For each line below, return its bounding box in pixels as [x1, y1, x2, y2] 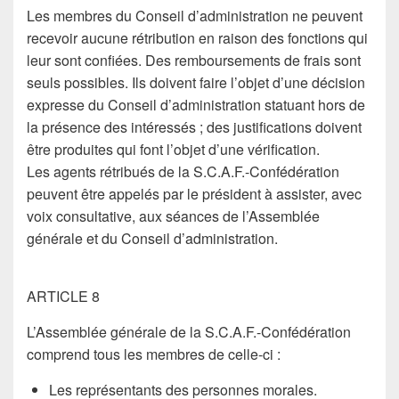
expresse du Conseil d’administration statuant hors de [27, 94, 365, 115]
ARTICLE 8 [27, 286, 100, 306]
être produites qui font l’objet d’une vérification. [27, 139, 320, 159]
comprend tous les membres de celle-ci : [27, 344, 284, 364]
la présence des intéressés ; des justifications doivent [27, 117, 362, 137]
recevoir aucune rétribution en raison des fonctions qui [27, 28, 368, 48]
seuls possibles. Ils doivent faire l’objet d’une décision [27, 72, 365, 93]
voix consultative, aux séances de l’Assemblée [27, 206, 320, 226]
